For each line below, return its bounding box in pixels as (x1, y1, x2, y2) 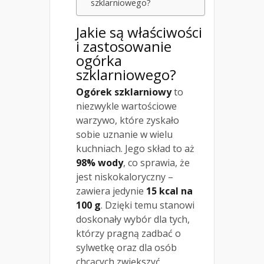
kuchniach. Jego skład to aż (76, 142, 194, 156)
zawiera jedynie (76, 184, 146, 198)
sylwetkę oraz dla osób (76, 241, 177, 255)
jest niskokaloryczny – (76, 170, 173, 184)
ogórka (76, 51, 122, 71)
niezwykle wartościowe (76, 100, 177, 113)
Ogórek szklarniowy (76, 85, 171, 99)
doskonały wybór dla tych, (76, 213, 190, 226)
